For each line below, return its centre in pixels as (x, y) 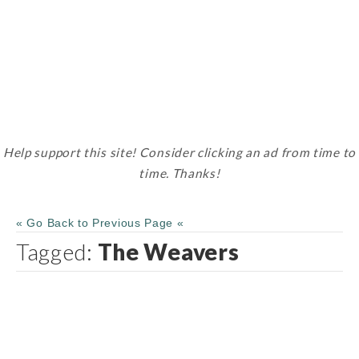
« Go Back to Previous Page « (100, 222)
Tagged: (57, 251)
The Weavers (168, 251)
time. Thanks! (179, 173)
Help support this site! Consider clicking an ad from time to (179, 153)
